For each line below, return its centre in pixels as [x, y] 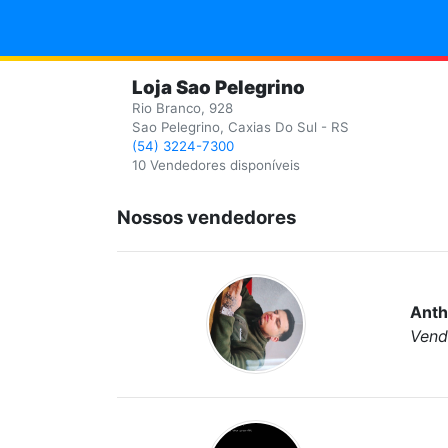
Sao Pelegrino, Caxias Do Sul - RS [240, 127]
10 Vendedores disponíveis [216, 165]
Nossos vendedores [206, 217]
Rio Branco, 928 [182, 108]
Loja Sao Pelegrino [218, 87]
